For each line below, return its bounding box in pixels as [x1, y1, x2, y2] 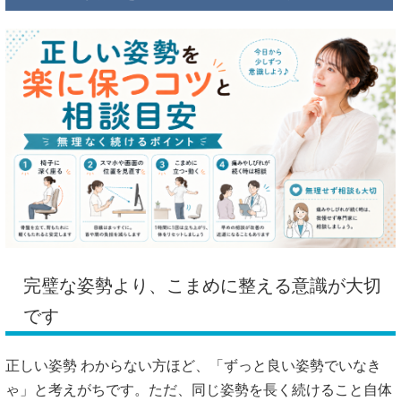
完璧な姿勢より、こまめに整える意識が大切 [23, 276, 381, 296]
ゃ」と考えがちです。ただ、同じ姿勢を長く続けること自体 [5, 382, 392, 398]
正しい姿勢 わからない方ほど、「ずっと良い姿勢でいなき [5, 358, 381, 374]
